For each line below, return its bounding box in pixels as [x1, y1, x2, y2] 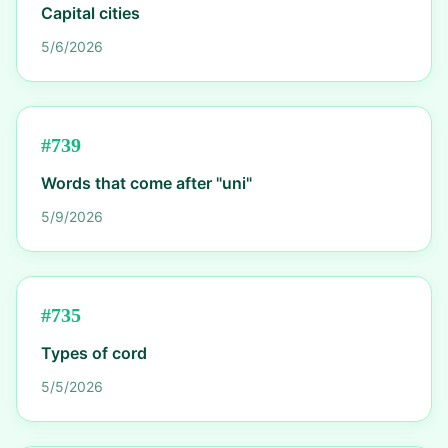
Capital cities [41, 3, 140, 23]
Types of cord [41, 343, 147, 363]
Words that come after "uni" [41, 173, 252, 193]
